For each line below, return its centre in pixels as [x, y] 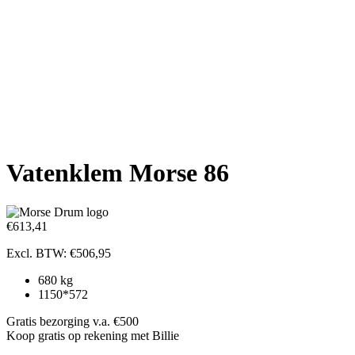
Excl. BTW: [38, 253]
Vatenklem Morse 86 [118, 173]
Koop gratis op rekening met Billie [93, 335]
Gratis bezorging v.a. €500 [73, 321]
